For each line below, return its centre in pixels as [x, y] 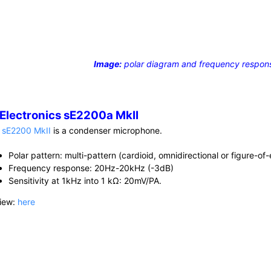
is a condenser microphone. [107, 130]
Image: [108, 64]
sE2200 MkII [27, 130]
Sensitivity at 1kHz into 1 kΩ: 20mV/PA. [85, 180]
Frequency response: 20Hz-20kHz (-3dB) [91, 168]
